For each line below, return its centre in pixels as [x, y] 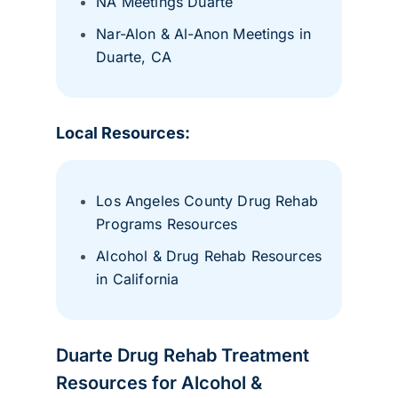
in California [138, 279]
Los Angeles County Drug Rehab [207, 200]
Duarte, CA [134, 56]
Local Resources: [123, 132]
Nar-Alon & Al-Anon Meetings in [204, 33]
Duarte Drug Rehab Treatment [183, 355]
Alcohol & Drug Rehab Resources [209, 255]
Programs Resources [167, 223]
